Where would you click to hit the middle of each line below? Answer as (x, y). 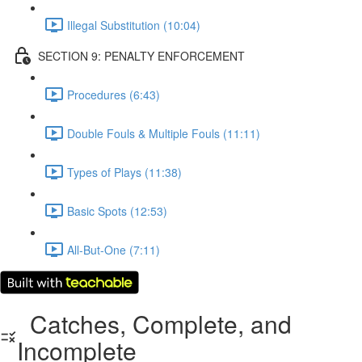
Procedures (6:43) (114, 94)
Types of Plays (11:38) (124, 172)
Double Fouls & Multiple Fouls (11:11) (164, 133)
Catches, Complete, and (154, 324)
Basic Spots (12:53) (117, 210)
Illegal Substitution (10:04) (134, 25)
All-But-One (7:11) (114, 249)
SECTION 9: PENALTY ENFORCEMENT (141, 55)
